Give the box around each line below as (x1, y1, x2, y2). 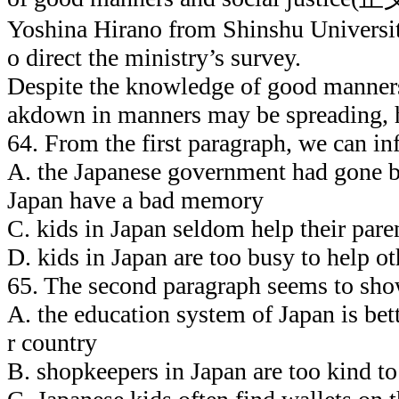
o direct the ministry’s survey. (7, 43, 301, 71)
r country (7, 328, 97, 356)
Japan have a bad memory (7, 185, 264, 214)
